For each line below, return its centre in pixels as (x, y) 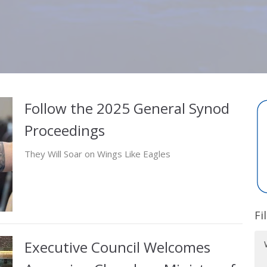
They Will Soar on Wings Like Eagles (97, 154)
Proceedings (64, 131)
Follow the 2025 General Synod (127, 108)
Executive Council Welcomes (117, 247)
